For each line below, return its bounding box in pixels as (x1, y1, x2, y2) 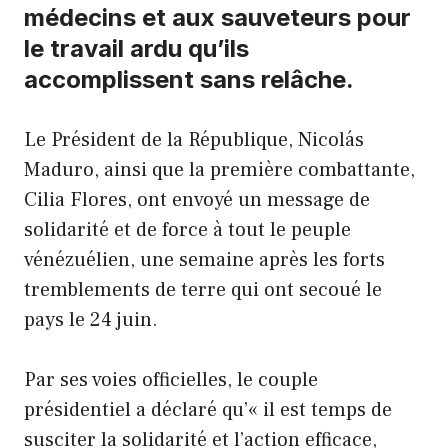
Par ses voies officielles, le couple (24, 367, 318, 394)
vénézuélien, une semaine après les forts (24, 247, 385, 274)
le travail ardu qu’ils (24, 34, 249, 64)
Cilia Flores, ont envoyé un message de (24, 187, 370, 214)
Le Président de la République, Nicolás (24, 127, 364, 154)
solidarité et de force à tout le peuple (24, 217, 351, 244)
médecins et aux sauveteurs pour (24, 3, 411, 33)
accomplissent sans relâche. (24, 65, 354, 95)
